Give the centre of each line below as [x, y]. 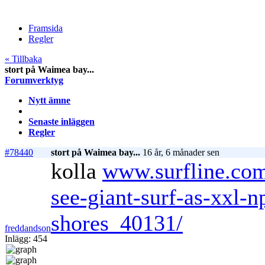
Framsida [46, 28]
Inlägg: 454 [26, 239]
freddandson [28, 228]
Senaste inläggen [62, 122]
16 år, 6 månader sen [180, 153]
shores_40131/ [117, 223]
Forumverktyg [34, 80]
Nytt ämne [49, 101]
